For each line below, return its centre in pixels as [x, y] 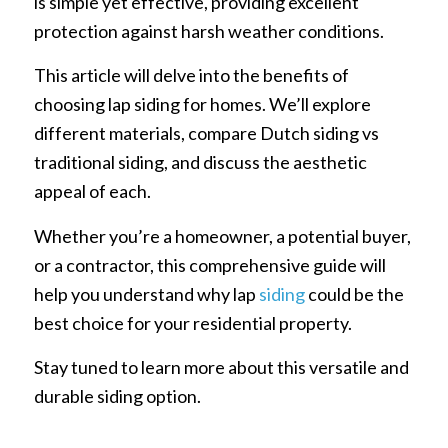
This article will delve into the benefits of [191, 75]
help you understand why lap [146, 293]
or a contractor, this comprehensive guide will [209, 264]
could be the [354, 293]
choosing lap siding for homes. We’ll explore [202, 104]
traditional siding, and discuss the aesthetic [200, 162]
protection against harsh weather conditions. [208, 30]
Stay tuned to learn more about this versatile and [221, 366]
